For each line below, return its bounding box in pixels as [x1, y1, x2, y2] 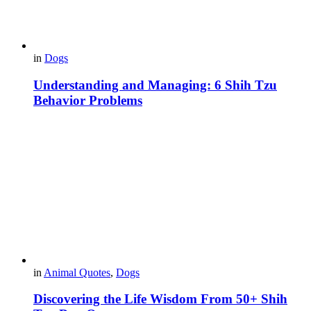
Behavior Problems [33, 92, 142, 108]
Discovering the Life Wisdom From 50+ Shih [33, 292, 287, 307]
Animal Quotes [44, 266, 110, 278]
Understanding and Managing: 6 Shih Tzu [33, 77, 277, 92]
